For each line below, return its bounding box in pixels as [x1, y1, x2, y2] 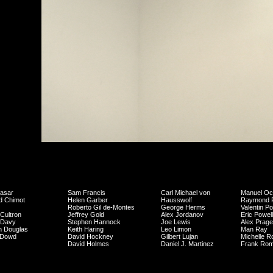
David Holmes [68, 240, 109, 247]
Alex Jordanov [161, 211, 204, 218]
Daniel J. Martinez [161, 240, 214, 247]
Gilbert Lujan [161, 233, 198, 240]
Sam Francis [68, 189, 105, 196]
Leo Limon [161, 225, 191, 233]
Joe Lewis [161, 218, 191, 225]
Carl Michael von [161, 189, 210, 196]
